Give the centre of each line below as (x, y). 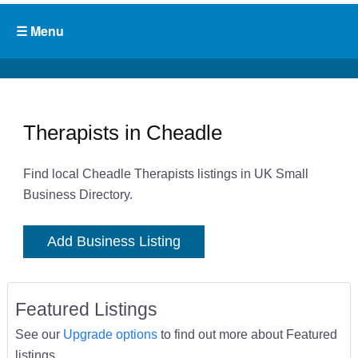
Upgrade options (110, 334)
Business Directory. (78, 195)
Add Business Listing (113, 242)
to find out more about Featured (247, 334)
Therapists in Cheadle (122, 132)
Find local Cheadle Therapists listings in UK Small (165, 174)
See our (39, 334)
